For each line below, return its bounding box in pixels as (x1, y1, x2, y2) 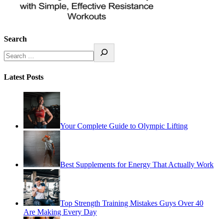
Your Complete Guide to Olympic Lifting (60, 121, 188, 130)
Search (4, 34, 27, 43)
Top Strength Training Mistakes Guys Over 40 (60, 198, 203, 207)
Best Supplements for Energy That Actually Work (60, 160, 214, 169)
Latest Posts (4, 72, 44, 81)
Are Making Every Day (23, 207, 97, 216)
